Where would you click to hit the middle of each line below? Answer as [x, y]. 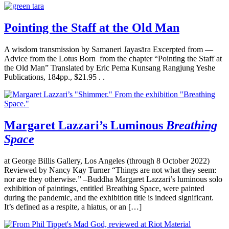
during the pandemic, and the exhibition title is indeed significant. [109, 197]
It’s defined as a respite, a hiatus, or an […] [73, 207]
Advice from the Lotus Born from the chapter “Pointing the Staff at [113, 58]
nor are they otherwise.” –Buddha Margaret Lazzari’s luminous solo [113, 179]
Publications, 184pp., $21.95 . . [54, 77]
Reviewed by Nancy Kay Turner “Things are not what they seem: [110, 170]
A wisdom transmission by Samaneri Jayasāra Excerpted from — [110, 49]
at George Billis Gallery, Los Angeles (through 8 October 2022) [107, 161]
